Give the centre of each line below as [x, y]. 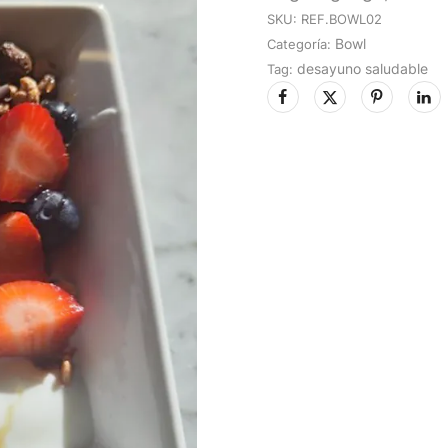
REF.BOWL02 [342, 19]
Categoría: [299, 44]
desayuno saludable [363, 68]
